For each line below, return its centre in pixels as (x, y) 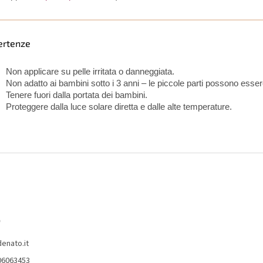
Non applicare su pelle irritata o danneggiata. (90, 72)
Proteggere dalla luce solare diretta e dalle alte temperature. (119, 107)
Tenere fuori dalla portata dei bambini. (77, 95)
